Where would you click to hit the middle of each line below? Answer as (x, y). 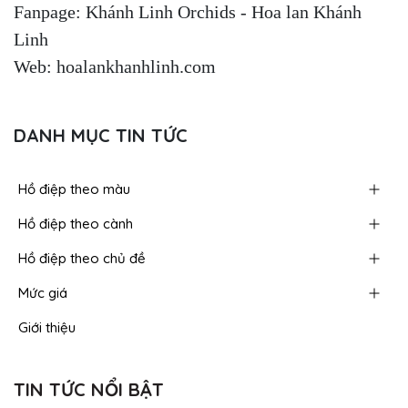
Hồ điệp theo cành (76, 223)
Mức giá (43, 292)
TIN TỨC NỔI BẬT (89, 389)
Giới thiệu (47, 327)
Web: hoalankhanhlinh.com (115, 66)
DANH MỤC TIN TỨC (101, 135)
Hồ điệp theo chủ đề (82, 258)
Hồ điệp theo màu (74, 189)
